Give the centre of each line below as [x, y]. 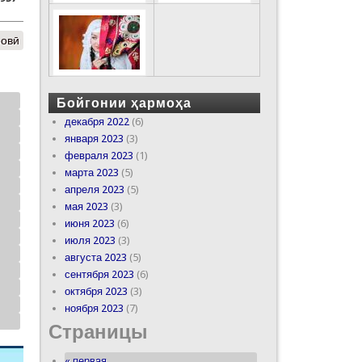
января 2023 [94, 138]
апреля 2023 [94, 189]
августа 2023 [95, 257]
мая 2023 [86, 206]
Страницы [98, 332]
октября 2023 [96, 291]
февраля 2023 [99, 155]
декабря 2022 [97, 121]
